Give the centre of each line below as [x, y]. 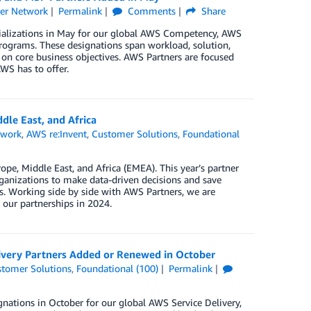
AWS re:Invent [57, 133]
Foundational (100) [118, 268]
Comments [150, 10]
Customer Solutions [135, 133]
